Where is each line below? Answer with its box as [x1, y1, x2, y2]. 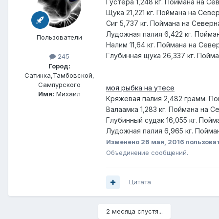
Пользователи [36, 33, 82, 42]
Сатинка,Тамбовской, [24, 71, 94, 79]
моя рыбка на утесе [106, 84, 175, 92]
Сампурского [38, 80, 81, 88]
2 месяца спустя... [106, 207, 163, 216]
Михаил [54, 89, 81, 98]
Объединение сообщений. [106, 149, 188, 157]
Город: [48, 62, 70, 70]
